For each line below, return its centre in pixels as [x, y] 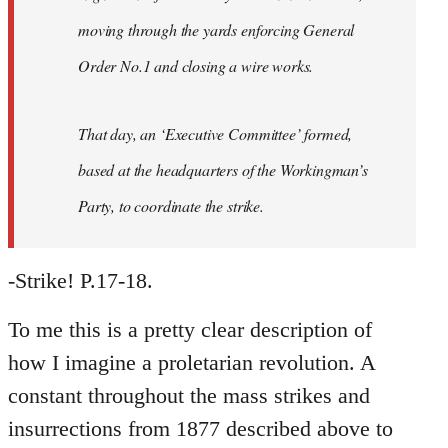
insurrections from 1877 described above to [200, 429]
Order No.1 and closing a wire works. [196, 66]
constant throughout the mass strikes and [189, 396]
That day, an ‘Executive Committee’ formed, [215, 134]
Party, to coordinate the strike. [171, 206]
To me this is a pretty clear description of [190, 330]
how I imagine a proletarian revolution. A [191, 363]
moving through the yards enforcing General [216, 30]
